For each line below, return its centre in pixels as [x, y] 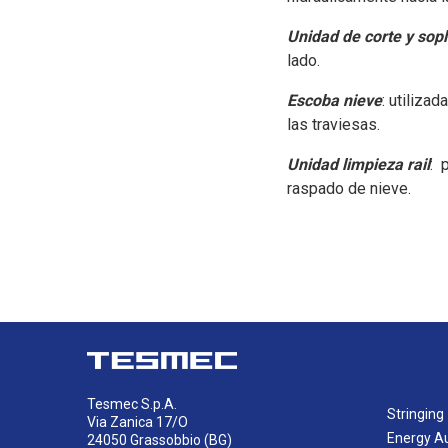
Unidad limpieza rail [358, 164]
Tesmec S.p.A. [132, 403]
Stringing [415, 413]
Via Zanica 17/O [137, 421]
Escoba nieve [334, 100]
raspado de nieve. [349, 188]
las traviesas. [333, 124]
